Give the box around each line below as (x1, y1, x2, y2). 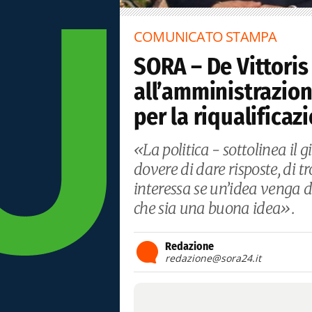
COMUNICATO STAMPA (134, 27, 277, 46)
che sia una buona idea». (134, 198, 295, 218)
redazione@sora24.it (165, 251, 261, 265)
